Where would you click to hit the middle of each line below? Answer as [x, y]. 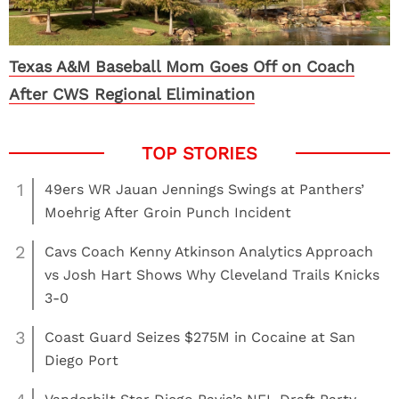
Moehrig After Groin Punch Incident [168, 213]
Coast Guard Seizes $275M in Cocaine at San [200, 338]
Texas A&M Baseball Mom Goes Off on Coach [182, 67]
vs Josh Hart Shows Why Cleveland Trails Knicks [212, 275]
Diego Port [81, 361]
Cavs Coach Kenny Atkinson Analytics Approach [209, 252]
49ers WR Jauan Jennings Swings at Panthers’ [204, 190]
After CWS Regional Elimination [132, 94]
